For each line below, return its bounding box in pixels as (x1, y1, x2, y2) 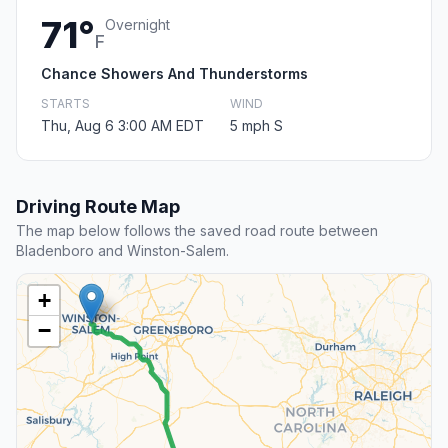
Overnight (105, 16, 170, 34)
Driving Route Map (16, 196, 180, 218)
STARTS (41, 96, 90, 112)
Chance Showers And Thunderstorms (41, 65, 308, 83)
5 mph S (230, 117, 283, 135)
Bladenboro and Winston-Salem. (16, 242, 229, 260)
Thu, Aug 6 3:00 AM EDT (41, 117, 204, 135)
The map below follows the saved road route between (16, 222, 378, 240)
